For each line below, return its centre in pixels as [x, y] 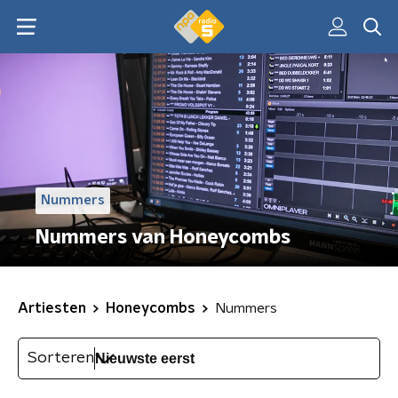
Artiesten [52, 308]
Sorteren [61, 358]
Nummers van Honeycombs [163, 237]
